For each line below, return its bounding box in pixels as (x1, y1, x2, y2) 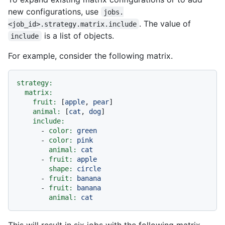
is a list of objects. (41, 30, 114, 41)
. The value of (139, 18, 191, 29)
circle (77, 164, 101, 173)
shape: (49, 164, 73, 173)
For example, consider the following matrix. (8, 50, 173, 61)
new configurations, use (8, 6, 101, 17)
